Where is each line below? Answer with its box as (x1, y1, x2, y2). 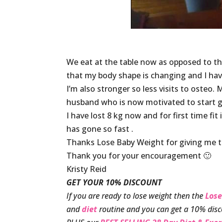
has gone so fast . (66, 123, 134, 134)
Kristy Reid (66, 164, 107, 174)
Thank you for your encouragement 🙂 (66, 150, 212, 161)
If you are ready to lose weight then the (66, 190, 206, 201)
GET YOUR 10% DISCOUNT (66, 177, 163, 188)
